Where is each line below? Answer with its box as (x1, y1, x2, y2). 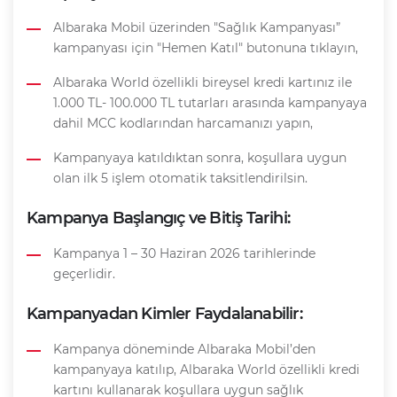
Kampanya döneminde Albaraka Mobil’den (53, 341, 315, 358)
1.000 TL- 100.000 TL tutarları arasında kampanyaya (53, 95, 367, 112)
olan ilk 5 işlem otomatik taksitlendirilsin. (53, 170, 307, 187)
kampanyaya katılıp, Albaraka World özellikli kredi (53, 362, 360, 378)
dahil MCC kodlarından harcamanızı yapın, (53, 115, 313, 132)
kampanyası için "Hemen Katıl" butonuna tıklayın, (53, 40, 358, 57)
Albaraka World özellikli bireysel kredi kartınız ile (53, 74, 352, 91)
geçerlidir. (53, 266, 115, 283)
